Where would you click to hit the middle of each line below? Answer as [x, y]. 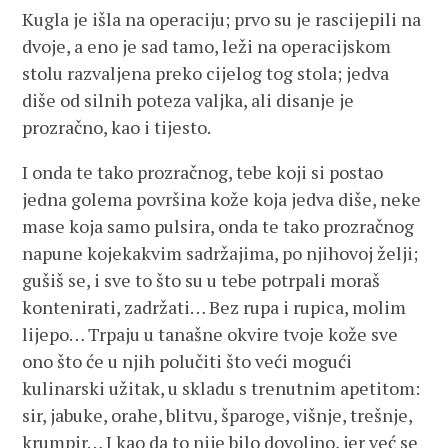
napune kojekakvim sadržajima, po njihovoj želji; [220, 253]
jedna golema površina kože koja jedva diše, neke [222, 199]
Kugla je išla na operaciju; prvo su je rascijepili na [222, 19]
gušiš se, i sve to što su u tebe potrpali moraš [201, 280]
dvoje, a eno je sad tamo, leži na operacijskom [207, 46]
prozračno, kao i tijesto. [117, 127]
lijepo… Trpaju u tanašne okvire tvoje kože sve [210, 334]
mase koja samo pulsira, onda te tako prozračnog [218, 226]
